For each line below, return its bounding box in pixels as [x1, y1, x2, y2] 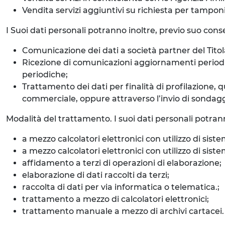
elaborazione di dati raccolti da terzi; [22, 170, 169, 180]
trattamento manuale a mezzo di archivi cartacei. [22, 206, 224, 216]
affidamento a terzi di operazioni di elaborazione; [22, 158, 221, 168]
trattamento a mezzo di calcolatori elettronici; [22, 194, 209, 204]
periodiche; [22, 70, 68, 79]
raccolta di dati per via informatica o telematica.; [22, 182, 219, 192]
